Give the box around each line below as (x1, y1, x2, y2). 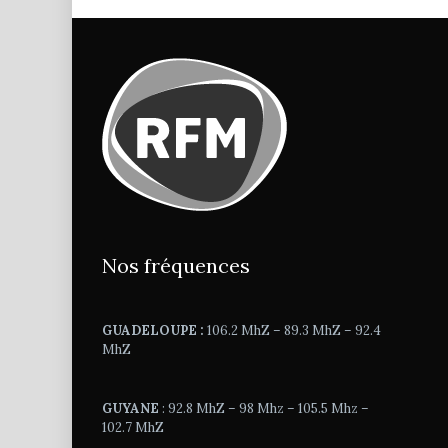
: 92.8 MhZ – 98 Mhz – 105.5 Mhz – (162, 400, 369, 418)
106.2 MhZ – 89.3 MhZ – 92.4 (204, 322, 381, 340)
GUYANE (102, 400, 162, 418)
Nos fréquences (102, 253, 250, 279)
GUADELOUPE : (102, 322, 204, 340)
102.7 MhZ (102, 419, 164, 437)
